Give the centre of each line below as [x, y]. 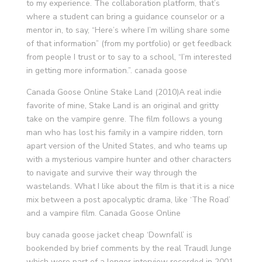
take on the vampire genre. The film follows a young [124, 119]
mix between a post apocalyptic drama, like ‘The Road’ [128, 200]
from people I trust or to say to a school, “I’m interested [129, 57]
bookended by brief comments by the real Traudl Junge [129, 248]
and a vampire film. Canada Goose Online [103, 213]
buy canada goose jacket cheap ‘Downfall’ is [109, 235]
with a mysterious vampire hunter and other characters [129, 159]
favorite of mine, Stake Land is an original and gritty [122, 106]
